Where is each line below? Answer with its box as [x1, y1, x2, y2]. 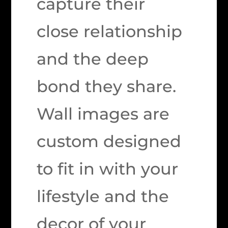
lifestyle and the [37, 186, 169, 206]
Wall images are [37, 103, 170, 124]
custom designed [37, 131, 182, 151]
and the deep [37, 48, 149, 69]
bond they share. [37, 76, 186, 96]
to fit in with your [37, 158, 179, 179]
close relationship [37, 21, 183, 41]
